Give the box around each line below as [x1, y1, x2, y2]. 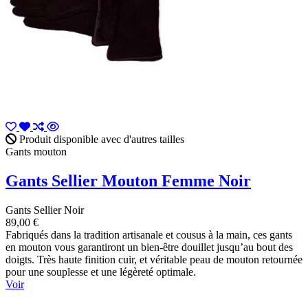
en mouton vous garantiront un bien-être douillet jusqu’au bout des [5, 241, 293, 253]
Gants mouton [5, 145, 67, 157]
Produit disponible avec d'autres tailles [16, 133, 184, 145]
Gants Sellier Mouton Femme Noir [5, 171, 251, 190]
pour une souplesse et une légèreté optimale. [5, 265, 196, 278]
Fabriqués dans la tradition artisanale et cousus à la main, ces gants [5, 228, 292, 241]
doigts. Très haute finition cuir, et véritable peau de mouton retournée [5, 253, 302, 265]
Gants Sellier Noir [5, 203, 84, 216]
